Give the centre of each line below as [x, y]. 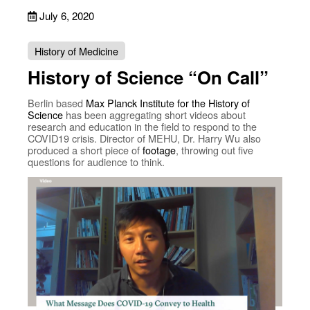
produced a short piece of [85, 150]
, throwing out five [215, 150]
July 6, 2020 [67, 16]
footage [159, 150]
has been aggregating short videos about [154, 115]
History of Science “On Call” [148, 77]
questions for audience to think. [96, 162]
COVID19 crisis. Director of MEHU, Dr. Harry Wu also [144, 138]
